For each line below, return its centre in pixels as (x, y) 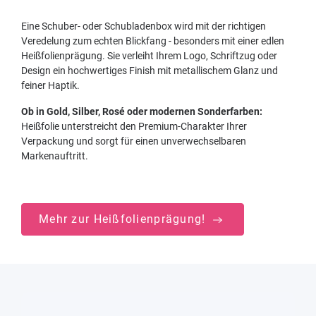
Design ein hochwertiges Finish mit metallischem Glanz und (150, 71)
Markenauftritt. (55, 156)
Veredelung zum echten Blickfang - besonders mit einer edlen (153, 41)
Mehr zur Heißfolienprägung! (124, 219)
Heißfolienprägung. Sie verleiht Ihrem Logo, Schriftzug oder (149, 56)
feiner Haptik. (50, 86)
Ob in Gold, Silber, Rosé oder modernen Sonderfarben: (142, 112)
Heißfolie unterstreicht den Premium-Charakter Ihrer (134, 127)
